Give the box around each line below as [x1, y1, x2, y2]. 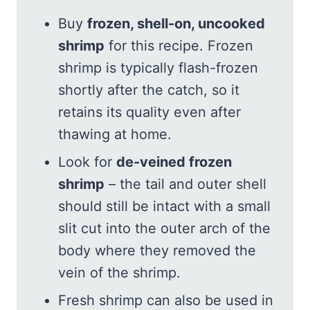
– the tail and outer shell [104, 176, 266, 193]
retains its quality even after [58, 104, 241, 121]
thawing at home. [58, 126, 172, 143]
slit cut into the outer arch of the [58, 220, 271, 237]
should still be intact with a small [58, 198, 271, 215]
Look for [58, 154, 116, 171]
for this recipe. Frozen [104, 37, 253, 55]
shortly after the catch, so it [58, 82, 239, 99]
